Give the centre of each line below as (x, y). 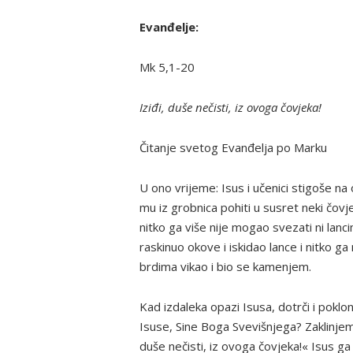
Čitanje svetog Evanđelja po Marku (233, 147)
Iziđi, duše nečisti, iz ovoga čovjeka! (230, 107)
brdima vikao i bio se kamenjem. (225, 266)
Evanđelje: (169, 26)
